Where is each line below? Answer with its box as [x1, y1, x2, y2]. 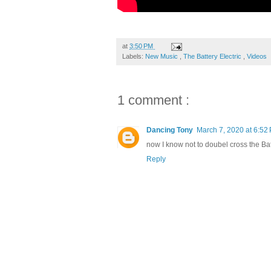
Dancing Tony [146, 126, 193, 135]
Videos [247, 53, 267, 60]
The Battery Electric [183, 53, 243, 60]
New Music [145, 53, 180, 60]
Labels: [122, 53, 145, 60]
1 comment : [117, 93, 189, 108]
